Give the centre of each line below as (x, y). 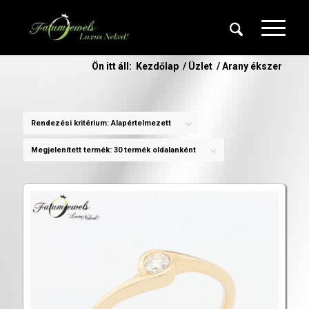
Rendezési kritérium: (71, 123)
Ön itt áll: (112, 66)
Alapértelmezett (141, 123)
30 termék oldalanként (154, 150)
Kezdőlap (158, 66)
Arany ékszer (252, 66)
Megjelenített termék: (72, 150)
